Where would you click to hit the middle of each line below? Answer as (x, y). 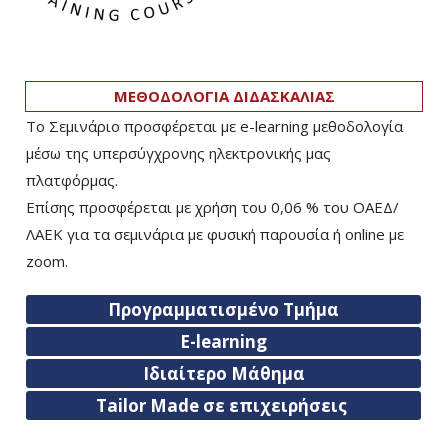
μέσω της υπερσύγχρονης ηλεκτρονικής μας (178, 153)
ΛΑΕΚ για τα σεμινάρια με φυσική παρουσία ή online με (215, 234)
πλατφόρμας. (72, 180)
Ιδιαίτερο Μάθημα (223, 374)
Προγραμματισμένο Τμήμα (223, 310)
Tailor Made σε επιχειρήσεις (223, 406)
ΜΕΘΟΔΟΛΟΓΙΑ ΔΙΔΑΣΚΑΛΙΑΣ (224, 96)
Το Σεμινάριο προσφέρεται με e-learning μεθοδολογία (214, 126)
